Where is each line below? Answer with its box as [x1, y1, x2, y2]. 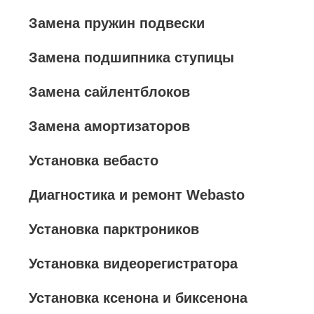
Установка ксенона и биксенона [29, 290, 247, 306]
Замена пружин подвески [29, 15, 205, 31]
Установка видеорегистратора [29, 256, 238, 271]
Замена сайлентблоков [29, 84, 190, 100]
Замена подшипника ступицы [29, 50, 234, 65]
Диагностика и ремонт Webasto [29, 187, 245, 203]
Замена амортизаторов [29, 118, 190, 134]
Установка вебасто [29, 153, 158, 168]
